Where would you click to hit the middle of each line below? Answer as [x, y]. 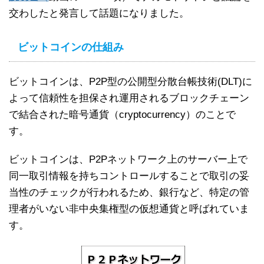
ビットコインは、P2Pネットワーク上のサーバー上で [128, 159]
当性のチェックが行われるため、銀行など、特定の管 [129, 192]
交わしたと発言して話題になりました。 [99, 13]
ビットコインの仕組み [71, 47]
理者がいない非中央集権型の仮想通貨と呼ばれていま [129, 209]
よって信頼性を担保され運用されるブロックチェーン [129, 98]
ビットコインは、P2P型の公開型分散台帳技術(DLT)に [131, 81]
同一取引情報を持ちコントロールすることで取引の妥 [129, 176]
